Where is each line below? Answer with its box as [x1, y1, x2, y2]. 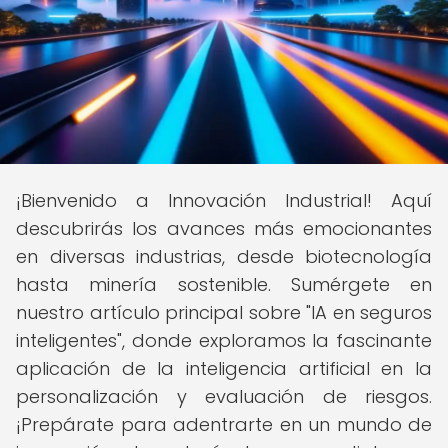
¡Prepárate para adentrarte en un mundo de [16, 412, 432, 437]
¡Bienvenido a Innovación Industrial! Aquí [16, 188, 432, 213]
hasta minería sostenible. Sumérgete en [16, 272, 432, 297]
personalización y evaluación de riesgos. [16, 384, 432, 409]
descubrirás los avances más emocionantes [16, 216, 432, 241]
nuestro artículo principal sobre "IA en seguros [16, 300, 432, 325]
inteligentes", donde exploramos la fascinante [16, 328, 432, 353]
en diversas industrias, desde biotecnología [16, 244, 432, 269]
